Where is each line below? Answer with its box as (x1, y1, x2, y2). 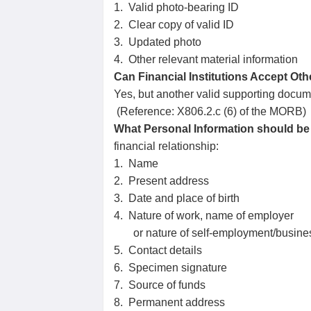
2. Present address (114, 175, 209, 187)
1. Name (114, 158, 158, 169)
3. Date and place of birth (114, 192, 239, 204)
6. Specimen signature (114, 262, 227, 274)
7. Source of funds (114, 279, 205, 291)
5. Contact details (114, 244, 202, 256)
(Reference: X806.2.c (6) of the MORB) (114, 106, 306, 117)
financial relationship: (114, 140, 219, 152)
